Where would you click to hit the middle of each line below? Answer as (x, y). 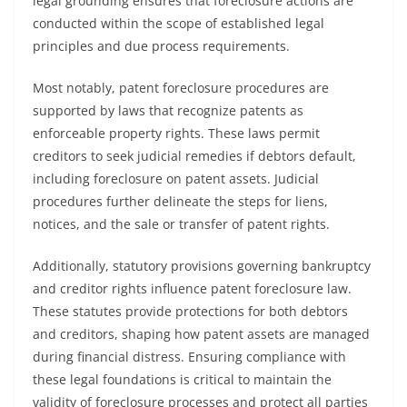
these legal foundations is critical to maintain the (182, 379)
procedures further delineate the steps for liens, (180, 201)
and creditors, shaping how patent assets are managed (201, 334)
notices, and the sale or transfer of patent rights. (181, 224)
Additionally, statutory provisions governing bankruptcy (202, 266)
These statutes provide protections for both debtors (190, 311)
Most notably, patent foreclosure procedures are (181, 88)
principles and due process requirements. (161, 46)
